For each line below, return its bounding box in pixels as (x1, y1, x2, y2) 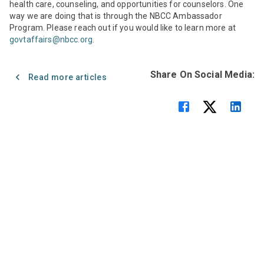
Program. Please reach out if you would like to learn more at (9, 22, 236, 32)
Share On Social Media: (150, 68, 255, 80)
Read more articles (28, 72, 107, 82)
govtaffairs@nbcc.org (9, 34, 93, 44)
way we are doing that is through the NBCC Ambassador (9, 11, 222, 21)
